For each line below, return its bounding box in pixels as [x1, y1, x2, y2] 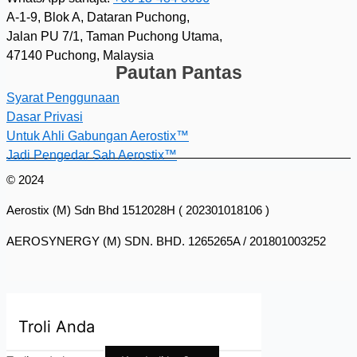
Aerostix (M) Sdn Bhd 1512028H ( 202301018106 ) [6, 204, 273, 218]
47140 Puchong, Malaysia [6, 49, 154, 63]
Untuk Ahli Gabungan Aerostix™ [6, 129, 189, 143]
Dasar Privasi [6, 110, 83, 124]
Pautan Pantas [115, 62, 242, 84]
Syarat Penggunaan [6, 91, 120, 105]
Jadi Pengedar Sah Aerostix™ [6, 148, 177, 163]
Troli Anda [18, 316, 95, 336]
